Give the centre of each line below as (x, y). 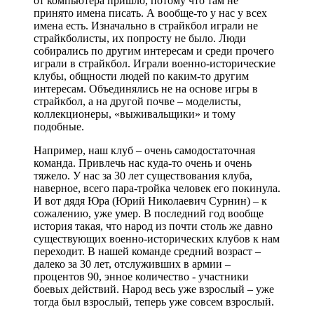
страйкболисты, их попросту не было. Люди (140, 38)
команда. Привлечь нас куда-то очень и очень (143, 163)
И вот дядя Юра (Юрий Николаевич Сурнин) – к (150, 200)
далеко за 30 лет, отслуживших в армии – (132, 264)
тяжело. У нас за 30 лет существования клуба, (143, 175)
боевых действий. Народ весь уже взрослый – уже (154, 289)
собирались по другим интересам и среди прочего (154, 50)
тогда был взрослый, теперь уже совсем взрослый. (154, 301)
